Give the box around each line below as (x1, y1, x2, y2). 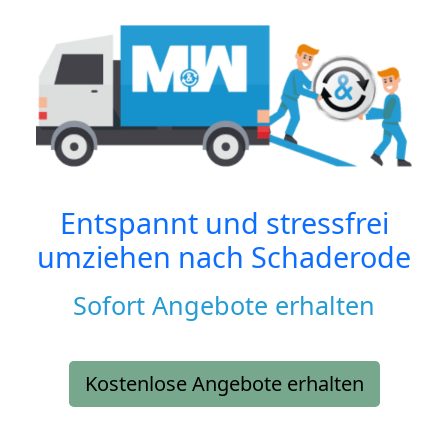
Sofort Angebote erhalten (73, 288, 375, 323)
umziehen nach (37, 237, 251, 277)
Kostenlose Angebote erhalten (84, 370, 364, 398)
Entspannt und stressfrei (59, 203, 389, 243)
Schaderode (251, 237, 411, 277)
